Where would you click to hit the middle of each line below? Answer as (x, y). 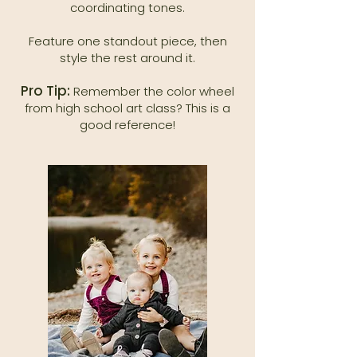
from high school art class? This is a (127, 108)
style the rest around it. (127, 58)
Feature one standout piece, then (127, 41)
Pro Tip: (45, 91)
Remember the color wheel (152, 91)
